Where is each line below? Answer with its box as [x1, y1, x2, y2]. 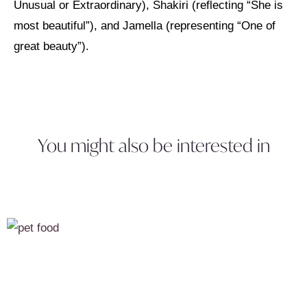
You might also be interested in [37, 134, 270, 158]
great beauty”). [14, 39, 89, 53]
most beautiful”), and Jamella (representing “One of [14, 19, 275, 32]
